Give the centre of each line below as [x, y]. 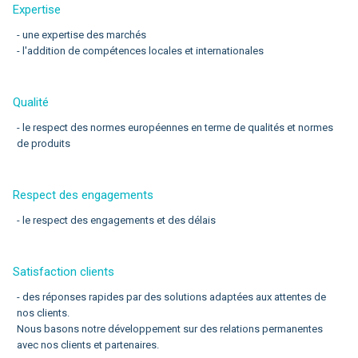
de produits [44, 143]
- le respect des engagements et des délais [116, 220]
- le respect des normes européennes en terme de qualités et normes [175, 127]
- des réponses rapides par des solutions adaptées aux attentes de [171, 297]
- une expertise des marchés [82, 35]
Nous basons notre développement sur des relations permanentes [170, 329]
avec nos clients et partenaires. [88, 345]
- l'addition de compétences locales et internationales [140, 51]
